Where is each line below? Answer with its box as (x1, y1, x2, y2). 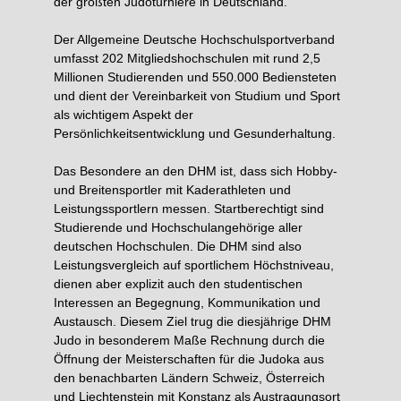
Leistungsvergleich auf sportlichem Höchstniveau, (54, 258, 334, 272)
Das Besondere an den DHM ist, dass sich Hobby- (54, 164, 337, 178)
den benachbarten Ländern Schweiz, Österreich (54, 371, 325, 385)
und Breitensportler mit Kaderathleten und (54, 183, 291, 197)
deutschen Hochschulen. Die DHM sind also (54, 239, 302, 253)
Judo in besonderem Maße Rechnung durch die (54, 333, 325, 347)
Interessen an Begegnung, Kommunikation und (54, 295, 320, 310)
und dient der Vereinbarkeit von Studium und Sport (54, 89, 340, 103)
